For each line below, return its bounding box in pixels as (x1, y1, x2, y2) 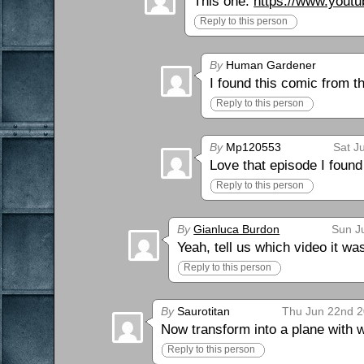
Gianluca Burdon (193, 222, 280, 236)
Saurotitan (174, 304, 231, 318)
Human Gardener (223, 58, 317, 71)
